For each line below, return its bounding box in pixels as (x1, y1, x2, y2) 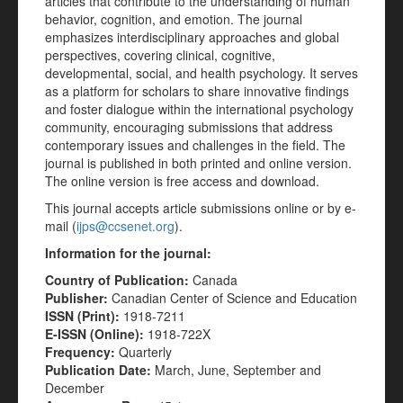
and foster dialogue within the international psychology (45, 100, 354, 118)
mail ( (45, 217, 76, 235)
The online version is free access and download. (45, 172, 319, 190)
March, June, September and (155, 361, 321, 379)
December (45, 379, 104, 397)
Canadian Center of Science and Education (108, 289, 357, 307)
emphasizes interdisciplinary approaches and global (45, 28, 339, 46)
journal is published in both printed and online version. (45, 154, 352, 172)
